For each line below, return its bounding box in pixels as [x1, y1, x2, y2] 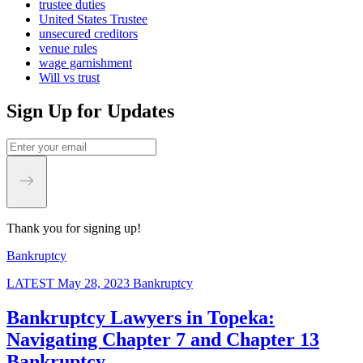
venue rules [39, 41, 97, 55]
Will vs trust [39, 70, 100, 84]
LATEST [6, 276, 54, 291]
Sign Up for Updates [6, 100, 174, 122]
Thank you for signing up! [6, 221, 141, 236]
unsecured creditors [39, 26, 138, 41]
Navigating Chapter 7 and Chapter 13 [6, 329, 319, 351]
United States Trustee [39, 11, 147, 26]
